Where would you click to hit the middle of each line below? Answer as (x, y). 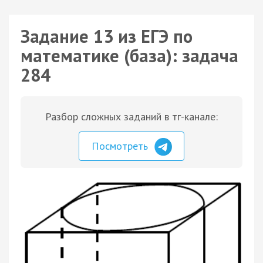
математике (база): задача (129, 55)
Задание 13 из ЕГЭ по (107, 36)
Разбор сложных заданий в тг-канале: (131, 117)
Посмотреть (121, 146)
